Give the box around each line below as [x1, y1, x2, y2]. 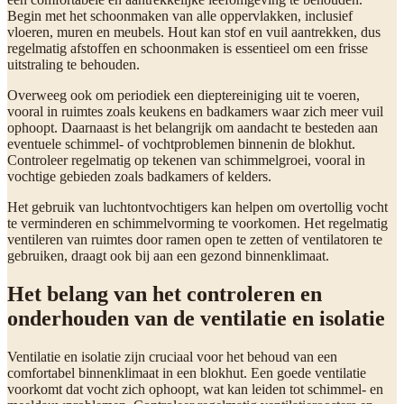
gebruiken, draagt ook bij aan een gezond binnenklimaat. [7, 247, 329, 263]
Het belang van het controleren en [7, 281, 322, 306]
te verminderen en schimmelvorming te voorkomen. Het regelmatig [7, 215, 388, 231]
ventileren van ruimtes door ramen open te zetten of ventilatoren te [7, 231, 382, 247]
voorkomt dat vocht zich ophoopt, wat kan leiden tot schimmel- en [7, 381, 383, 397]
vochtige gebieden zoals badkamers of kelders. [7, 168, 271, 184]
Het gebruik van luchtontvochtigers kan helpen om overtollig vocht [7, 198, 388, 215]
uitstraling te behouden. [7, 56, 140, 72]
